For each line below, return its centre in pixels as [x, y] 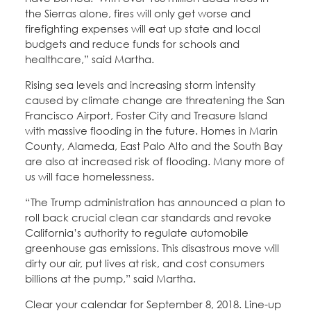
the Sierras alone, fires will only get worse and [138, 14]
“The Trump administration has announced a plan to [155, 202]
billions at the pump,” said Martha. [110, 279]
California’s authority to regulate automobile [137, 233]
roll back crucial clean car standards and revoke [148, 218]
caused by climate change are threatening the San [155, 100]
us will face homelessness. [91, 177]
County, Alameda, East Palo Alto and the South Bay [154, 146]
